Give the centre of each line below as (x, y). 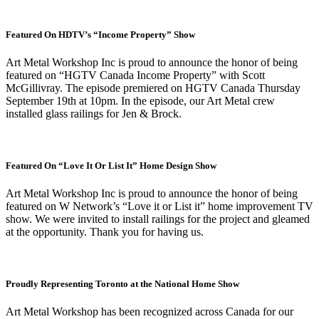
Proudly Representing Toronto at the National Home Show (122, 284)
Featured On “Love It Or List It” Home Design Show (111, 165)
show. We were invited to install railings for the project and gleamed (158, 219)
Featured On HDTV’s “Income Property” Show (100, 34)
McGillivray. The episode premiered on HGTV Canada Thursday (153, 88)
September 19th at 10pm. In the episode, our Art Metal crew (140, 100)
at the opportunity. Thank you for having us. (105, 232)
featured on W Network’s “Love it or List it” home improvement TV (159, 206)
